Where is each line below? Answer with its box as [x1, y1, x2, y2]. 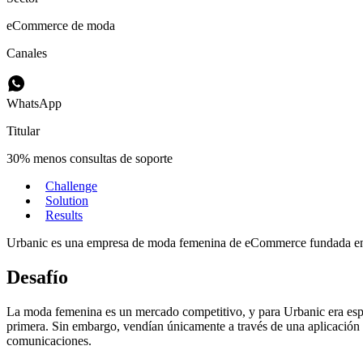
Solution [45, 193, 88, 207]
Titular [6, 123, 40, 138]
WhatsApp [6, 96, 62, 110]
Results [45, 207, 83, 222]
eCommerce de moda [6, 18, 115, 32]
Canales [6, 45, 47, 60]
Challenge [45, 178, 97, 193]
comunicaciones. [6, 333, 92, 348]
